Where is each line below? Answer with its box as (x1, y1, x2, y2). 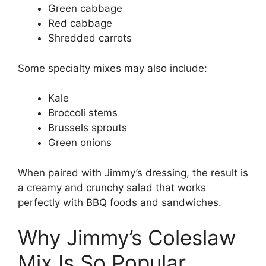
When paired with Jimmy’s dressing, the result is (18, 166, 248, 179)
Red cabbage (48, 17, 112, 29)
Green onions (48, 137, 112, 148)
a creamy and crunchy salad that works (18, 181, 206, 194)
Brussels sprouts (48, 122, 127, 134)
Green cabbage (48, 2, 122, 14)
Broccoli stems (48, 107, 118, 119)
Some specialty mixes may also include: (18, 62, 207, 74)
